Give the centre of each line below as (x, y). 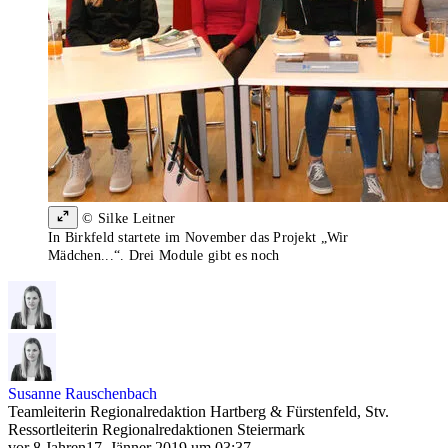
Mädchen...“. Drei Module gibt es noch (164, 256)
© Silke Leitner (127, 219)
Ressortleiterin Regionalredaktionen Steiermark (156, 430)
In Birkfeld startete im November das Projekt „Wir (198, 238)
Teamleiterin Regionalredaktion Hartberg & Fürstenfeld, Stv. (198, 412)
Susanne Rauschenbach (82, 394)
